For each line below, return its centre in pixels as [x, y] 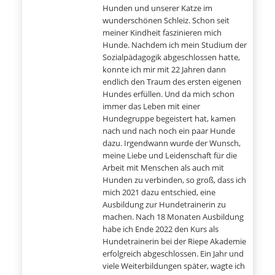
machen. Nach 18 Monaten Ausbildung [173, 217]
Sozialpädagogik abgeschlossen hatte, [171, 57]
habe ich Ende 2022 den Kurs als [161, 229]
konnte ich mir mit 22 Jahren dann [164, 69]
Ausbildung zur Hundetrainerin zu [164, 204]
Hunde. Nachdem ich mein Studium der [175, 45]
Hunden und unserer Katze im [157, 8]
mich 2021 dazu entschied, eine [159, 192]
